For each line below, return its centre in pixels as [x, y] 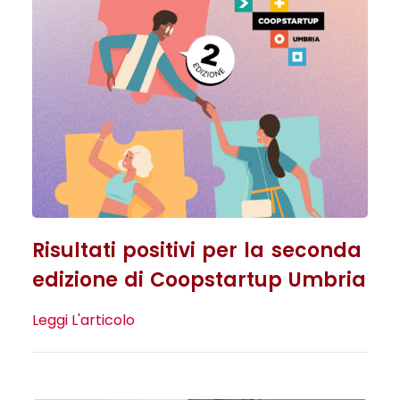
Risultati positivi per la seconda [196, 251]
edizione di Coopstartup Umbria [199, 280]
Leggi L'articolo [83, 321]
